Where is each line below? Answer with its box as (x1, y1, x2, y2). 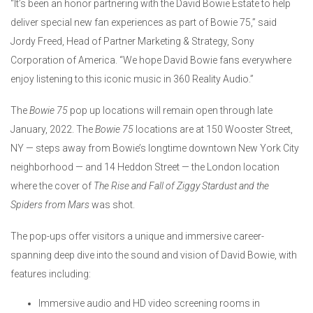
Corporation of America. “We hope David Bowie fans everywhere (10, 54, 291, 66)
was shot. (89, 199, 135, 211)
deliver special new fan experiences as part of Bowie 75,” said (10, 17, 277, 29)
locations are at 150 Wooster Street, (133, 124, 293, 136)
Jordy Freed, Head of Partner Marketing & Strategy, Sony (10, 36, 254, 48)
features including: (10, 268, 91, 280)
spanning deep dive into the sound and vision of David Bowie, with (10, 249, 297, 261)
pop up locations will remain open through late (68, 105, 272, 117)
